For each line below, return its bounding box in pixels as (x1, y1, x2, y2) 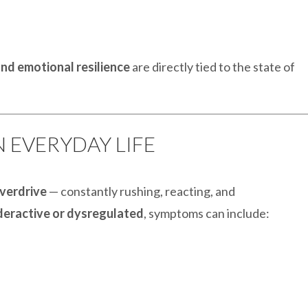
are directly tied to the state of (130, 59, 295, 74)
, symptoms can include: (144, 206, 269, 221)
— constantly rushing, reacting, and (47, 184, 235, 199)
